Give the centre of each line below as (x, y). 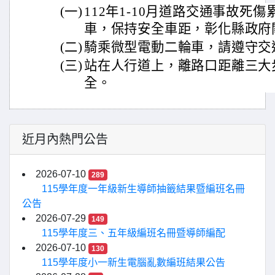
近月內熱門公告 (65, 139)
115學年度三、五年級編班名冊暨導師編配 (134, 233)
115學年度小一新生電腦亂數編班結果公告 (134, 262)
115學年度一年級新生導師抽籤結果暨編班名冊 (143, 189)
